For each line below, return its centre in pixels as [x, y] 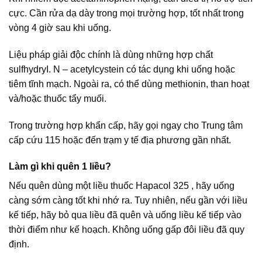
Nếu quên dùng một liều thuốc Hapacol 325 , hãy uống [122, 186]
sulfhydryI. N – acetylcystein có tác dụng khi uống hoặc [122, 69]
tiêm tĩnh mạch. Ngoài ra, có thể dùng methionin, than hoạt [129, 84]
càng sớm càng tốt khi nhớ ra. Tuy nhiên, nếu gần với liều [128, 201]
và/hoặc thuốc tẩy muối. [58, 98]
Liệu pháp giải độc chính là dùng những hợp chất [111, 54]
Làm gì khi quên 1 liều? [60, 167]
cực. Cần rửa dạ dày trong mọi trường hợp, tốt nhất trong [126, 13]
